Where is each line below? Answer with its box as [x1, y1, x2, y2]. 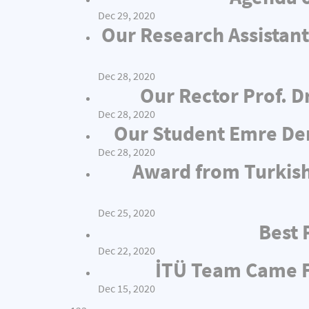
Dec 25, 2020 [98, 206, 155, 219]
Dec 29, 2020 [98, 9, 155, 22]
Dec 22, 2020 [98, 244, 155, 257]
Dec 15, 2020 [98, 282, 155, 295]
